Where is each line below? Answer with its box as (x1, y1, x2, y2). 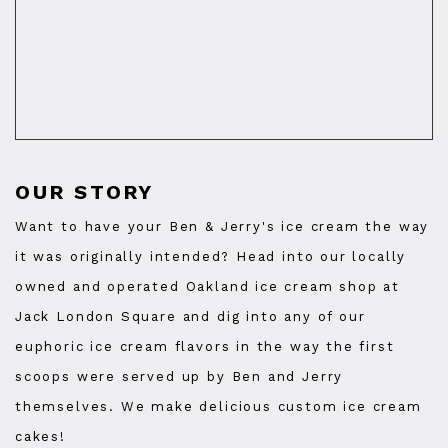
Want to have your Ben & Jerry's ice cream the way (15, 218, 430, 234)
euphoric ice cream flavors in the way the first (15, 338, 395, 354)
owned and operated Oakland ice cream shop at (15, 278, 401, 294)
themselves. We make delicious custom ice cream (15, 398, 422, 414)
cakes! (15, 428, 66, 444)
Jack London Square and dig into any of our (15, 308, 366, 324)
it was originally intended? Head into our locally (15, 248, 407, 264)
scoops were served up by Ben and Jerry (15, 368, 344, 384)
